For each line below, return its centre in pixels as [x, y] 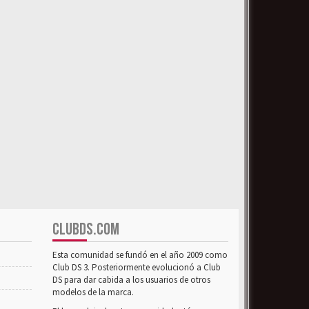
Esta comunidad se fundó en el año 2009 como [140, 255]
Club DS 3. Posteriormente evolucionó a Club [137, 267]
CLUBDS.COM [86, 229]
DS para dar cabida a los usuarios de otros [131, 280]
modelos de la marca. [93, 292]
